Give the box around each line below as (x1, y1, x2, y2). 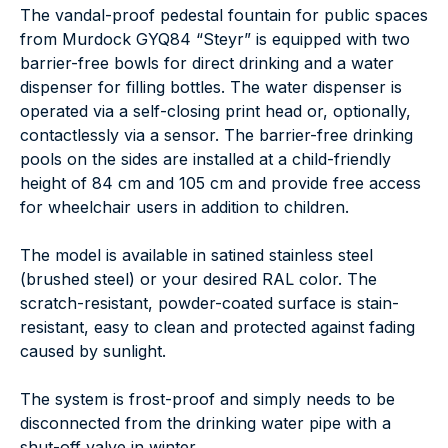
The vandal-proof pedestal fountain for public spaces (20, 4, 428, 25)
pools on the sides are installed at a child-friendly (20, 148, 391, 169)
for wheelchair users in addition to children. (20, 196, 349, 217)
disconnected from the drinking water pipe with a (20, 412, 391, 433)
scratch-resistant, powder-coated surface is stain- (20, 292, 399, 313)
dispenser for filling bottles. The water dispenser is (20, 76, 402, 97)
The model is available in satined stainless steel (20, 244, 373, 265)
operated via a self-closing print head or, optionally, (20, 100, 411, 121)
